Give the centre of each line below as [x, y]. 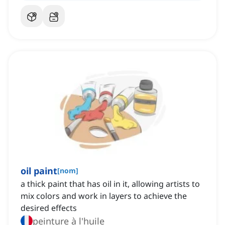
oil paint [39, 171]
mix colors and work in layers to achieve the [104, 196]
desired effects [49, 208]
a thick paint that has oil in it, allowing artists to [110, 184]
